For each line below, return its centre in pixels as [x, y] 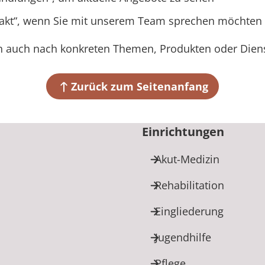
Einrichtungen [183, 131]
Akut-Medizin [187, 159]
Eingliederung [189, 211]
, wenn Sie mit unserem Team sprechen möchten [139, 21]
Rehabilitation [190, 185]
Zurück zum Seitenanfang [140, 86]
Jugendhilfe [183, 237]
